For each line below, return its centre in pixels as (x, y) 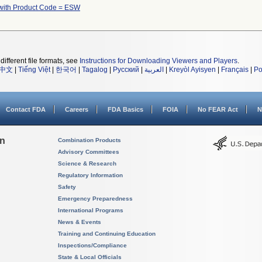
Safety (67, 187)
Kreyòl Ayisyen (192, 70)
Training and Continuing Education (107, 234)
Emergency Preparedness (95, 199)
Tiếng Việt (34, 70)
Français (235, 70)
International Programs (91, 210)
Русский (126, 70)
